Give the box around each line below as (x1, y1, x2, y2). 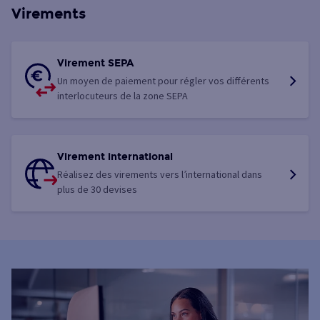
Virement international (57, 151, 173, 164)
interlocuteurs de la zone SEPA (57, 89, 188, 103)
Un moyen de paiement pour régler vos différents (57, 74, 269, 88)
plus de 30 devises (57, 183, 137, 196)
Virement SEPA (57, 57, 134, 70)
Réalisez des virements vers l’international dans (57, 168, 262, 181)
